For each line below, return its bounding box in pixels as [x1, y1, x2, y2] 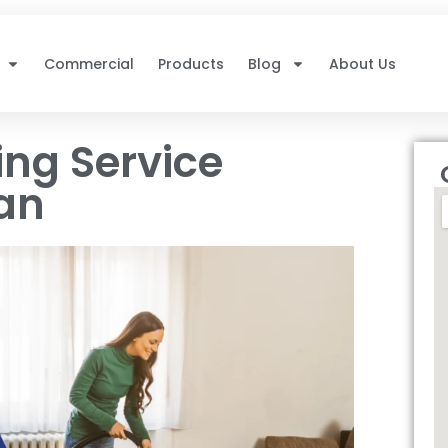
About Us [328, 53, 396, 74]
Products [157, 53, 224, 74]
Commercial [43, 53, 134, 74]
